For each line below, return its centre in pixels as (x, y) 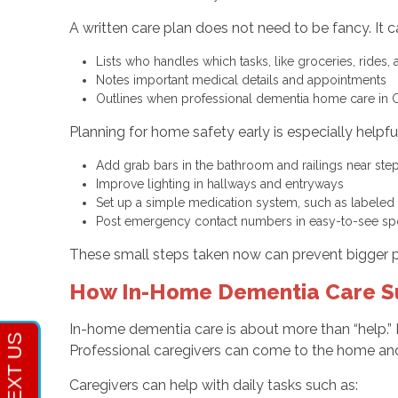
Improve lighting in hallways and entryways (223, 183)
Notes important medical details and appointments (244, 80)
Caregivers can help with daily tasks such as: (213, 385)
